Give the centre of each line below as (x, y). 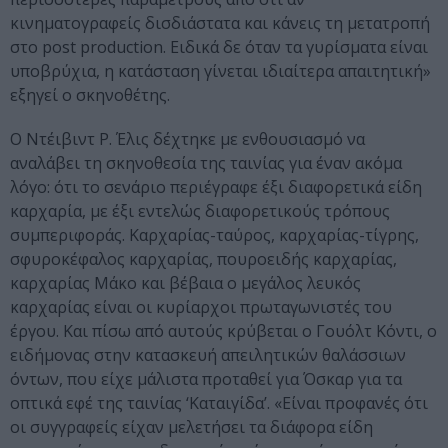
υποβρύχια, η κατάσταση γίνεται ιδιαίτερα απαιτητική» (220, 71)
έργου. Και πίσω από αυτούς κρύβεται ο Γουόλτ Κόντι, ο (223, 331)
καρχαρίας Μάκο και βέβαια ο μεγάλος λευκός (185, 283)
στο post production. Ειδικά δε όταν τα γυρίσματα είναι (219, 47)
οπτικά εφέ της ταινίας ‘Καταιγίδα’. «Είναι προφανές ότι (219, 403)
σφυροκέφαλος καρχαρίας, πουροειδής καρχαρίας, (203, 259)
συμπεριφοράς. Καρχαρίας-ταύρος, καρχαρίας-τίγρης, (214, 235)
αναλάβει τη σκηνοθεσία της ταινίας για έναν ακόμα (206, 163)
